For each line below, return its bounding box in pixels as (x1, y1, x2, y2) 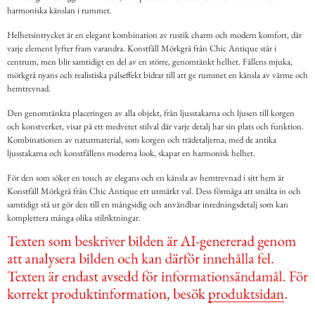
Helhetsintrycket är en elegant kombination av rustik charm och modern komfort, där (7, 29, 302, 41)
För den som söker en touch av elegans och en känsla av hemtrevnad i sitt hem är (7, 172, 284, 184)
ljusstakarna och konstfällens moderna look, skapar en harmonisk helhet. (7, 147, 255, 160)
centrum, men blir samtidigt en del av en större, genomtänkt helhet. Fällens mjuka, (7, 56, 292, 68)
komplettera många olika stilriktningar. (7, 212, 141, 224)
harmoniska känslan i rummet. (7, 4, 112, 17)
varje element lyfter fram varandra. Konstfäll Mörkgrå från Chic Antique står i (7, 42, 276, 55)
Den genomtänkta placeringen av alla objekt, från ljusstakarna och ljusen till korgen (7, 107, 295, 120)
